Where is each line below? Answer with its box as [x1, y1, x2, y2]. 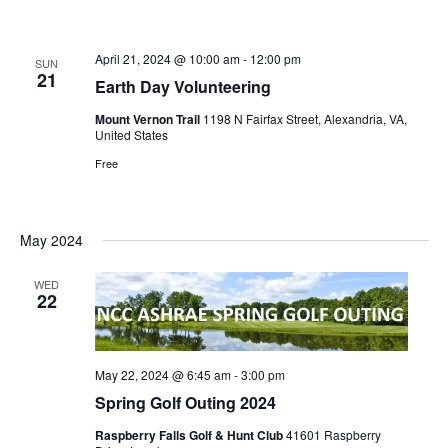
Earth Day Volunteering [94, 74, 271, 98]
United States [94, 125, 168, 143]
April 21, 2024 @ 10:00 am [94, 49, 240, 67]
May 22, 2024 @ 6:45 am [94, 366, 231, 384]
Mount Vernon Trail [94, 109, 203, 128]
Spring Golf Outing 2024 [94, 391, 276, 415]
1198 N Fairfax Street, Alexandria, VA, [202, 109, 407, 127]
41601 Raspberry [285, 426, 381, 444]
